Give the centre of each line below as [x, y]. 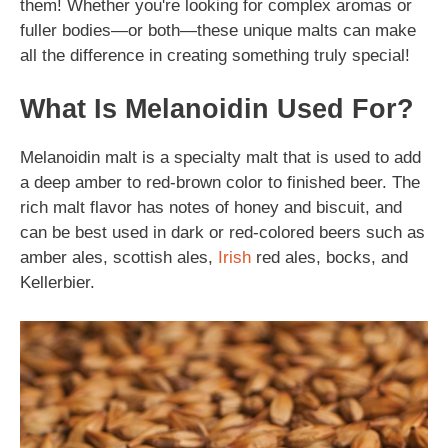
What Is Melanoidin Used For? [217, 109]
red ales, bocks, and [329, 257]
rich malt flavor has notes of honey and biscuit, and [211, 207]
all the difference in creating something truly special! [215, 55]
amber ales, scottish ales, [119, 257]
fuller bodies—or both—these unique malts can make [218, 30]
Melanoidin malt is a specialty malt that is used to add [220, 157]
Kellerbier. [57, 282]
